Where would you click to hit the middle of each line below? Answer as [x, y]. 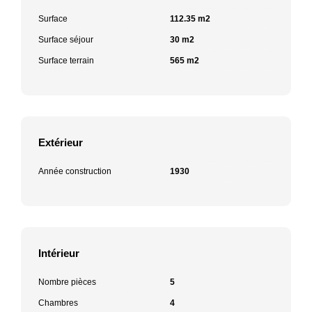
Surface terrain [66, 60]
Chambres [58, 303]
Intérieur [59, 253]
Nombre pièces [67, 282]
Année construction [75, 171]
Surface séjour [66, 39]
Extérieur [61, 142]
